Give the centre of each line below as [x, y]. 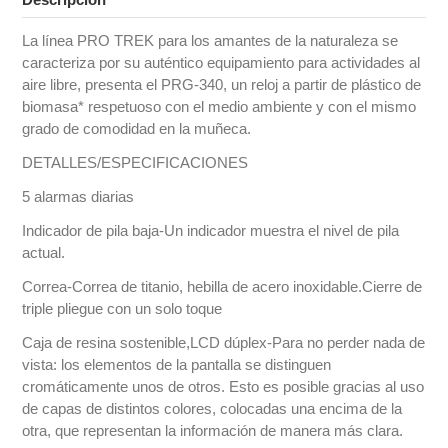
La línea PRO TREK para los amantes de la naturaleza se [210, 40]
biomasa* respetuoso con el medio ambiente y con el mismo [219, 106]
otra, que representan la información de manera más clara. [213, 430]
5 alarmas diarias [78, 196]
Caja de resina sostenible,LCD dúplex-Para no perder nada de [224, 342]
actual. [44, 252]
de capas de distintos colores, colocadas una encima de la [212, 408]
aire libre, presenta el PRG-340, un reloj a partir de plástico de [222, 84]
